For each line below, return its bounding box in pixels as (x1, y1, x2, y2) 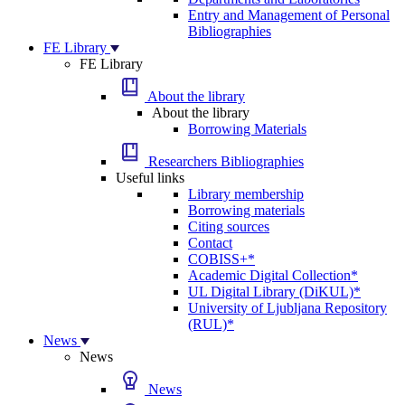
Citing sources (188, 219, 269, 234)
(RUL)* (188, 316, 234, 332)
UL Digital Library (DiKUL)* (188, 284, 361, 299)
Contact (188, 235, 232, 250)
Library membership (188, 186, 304, 202)
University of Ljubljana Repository (188, 300, 387, 316)
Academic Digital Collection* (188, 268, 358, 283)
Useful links (116, 170, 184, 185)
